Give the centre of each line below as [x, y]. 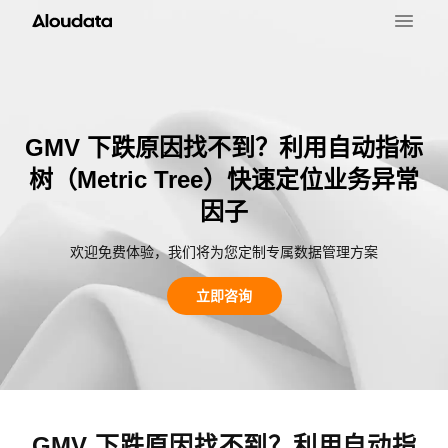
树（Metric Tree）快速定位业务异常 [224, 179]
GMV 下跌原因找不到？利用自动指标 [224, 147]
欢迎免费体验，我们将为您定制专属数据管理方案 [224, 251]
